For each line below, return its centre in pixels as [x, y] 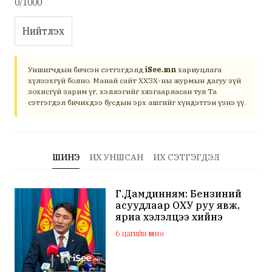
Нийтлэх [43, 31]
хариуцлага [199, 70]
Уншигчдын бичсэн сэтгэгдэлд [87, 70]
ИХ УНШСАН [116, 157]
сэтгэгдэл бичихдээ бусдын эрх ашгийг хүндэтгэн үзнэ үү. [137, 102]
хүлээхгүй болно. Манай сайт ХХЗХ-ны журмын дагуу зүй [134, 80]
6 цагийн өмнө [138, 233]
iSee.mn [161, 70]
